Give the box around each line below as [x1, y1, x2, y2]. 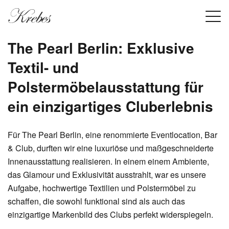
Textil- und [8, 57, 79, 78]
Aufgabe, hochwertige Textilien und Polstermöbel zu [8, 182, 196, 194]
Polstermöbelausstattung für [8, 76, 203, 97]
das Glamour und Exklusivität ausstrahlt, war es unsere [8, 169, 206, 180]
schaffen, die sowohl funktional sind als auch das [8, 195, 185, 207]
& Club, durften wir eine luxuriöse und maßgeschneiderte [8, 142, 214, 154]
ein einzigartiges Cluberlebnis [8, 96, 213, 117]
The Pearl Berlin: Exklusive [8, 37, 194, 58]
